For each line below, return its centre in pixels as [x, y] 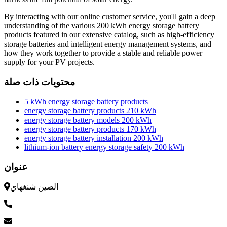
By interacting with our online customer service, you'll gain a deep [110, 17]
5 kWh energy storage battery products [86, 101]
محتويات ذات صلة [40, 82]
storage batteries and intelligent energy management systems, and [108, 44]
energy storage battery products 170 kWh [90, 129]
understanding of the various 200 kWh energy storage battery [102, 26]
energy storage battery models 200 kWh [88, 120]
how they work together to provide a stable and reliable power [103, 53]
